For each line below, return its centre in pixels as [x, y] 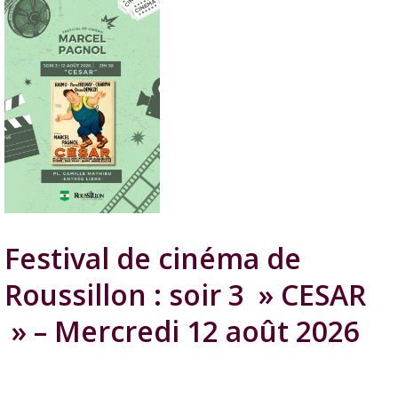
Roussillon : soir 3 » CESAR [185, 295]
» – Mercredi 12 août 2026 [182, 331]
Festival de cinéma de [153, 259]
